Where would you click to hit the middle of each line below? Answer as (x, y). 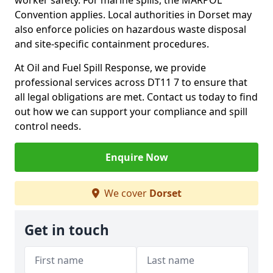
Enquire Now (136, 157)
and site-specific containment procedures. (112, 44)
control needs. (48, 126)
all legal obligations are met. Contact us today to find (136, 97)
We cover (125, 193)
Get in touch (67, 230)
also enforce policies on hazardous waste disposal (130, 29)
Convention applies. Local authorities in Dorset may (133, 15)
